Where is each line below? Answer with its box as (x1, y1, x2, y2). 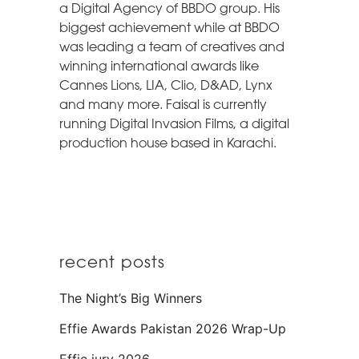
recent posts (59, 252, 165, 271)
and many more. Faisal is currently (59, 97, 267, 112)
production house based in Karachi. (59, 135, 276, 151)
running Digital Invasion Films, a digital (59, 116, 289, 131)
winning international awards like (59, 58, 259, 74)
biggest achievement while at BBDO (59, 20, 280, 35)
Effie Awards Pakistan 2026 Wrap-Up (59, 321, 286, 337)
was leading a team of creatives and (59, 39, 284, 54)
